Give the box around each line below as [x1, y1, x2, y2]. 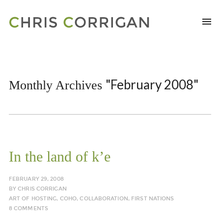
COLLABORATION [80, 195, 128, 202]
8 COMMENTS [8, 205, 49, 212]
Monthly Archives [8, 78, 106, 92]
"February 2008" [105, 77, 198, 92]
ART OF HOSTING [8, 195, 57, 202]
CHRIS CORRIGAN [18, 186, 67, 192]
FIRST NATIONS [131, 195, 174, 202]
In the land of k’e [8, 148, 110, 165]
